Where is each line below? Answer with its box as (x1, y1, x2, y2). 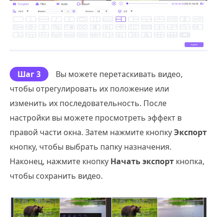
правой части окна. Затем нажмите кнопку (10, 127, 174, 138)
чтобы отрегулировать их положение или (10, 83, 169, 94)
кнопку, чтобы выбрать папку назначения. (10, 141, 171, 153)
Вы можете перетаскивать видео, (56, 69, 183, 80)
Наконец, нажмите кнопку (10, 156, 110, 167)
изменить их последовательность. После (10, 98, 167, 109)
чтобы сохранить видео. (10, 170, 103, 182)
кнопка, (174, 156, 204, 167)
